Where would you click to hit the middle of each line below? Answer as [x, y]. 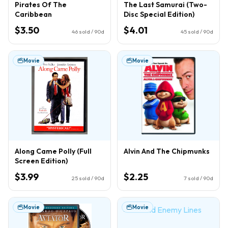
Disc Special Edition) [159, 14]
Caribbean [33, 14]
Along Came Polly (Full [53, 151]
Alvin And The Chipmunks [167, 151]
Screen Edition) [41, 161]
